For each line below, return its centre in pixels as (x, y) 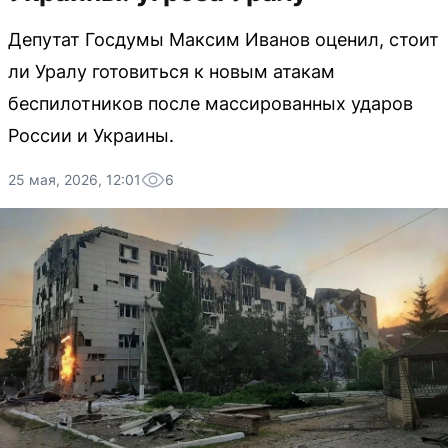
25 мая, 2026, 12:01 (74, 179)
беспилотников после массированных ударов (210, 103)
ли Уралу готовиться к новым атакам (171, 71)
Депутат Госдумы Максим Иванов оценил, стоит (223, 39)
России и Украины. (91, 135)
